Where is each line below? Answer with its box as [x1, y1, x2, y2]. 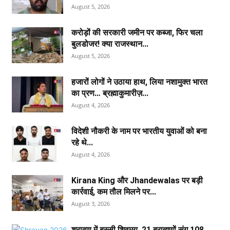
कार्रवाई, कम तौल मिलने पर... [71, 187, 157, 197]
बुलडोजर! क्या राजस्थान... [71, 39, 149, 49]
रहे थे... [71, 138, 93, 147]
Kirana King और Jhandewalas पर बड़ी [71, 176, 203, 185]
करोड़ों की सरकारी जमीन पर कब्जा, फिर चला [71, 28, 203, 37]
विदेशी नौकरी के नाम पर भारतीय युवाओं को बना [71, 126, 207, 136]
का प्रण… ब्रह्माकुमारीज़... [71, 88, 149, 98]
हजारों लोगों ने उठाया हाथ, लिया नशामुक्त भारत [71, 77, 208, 87]
